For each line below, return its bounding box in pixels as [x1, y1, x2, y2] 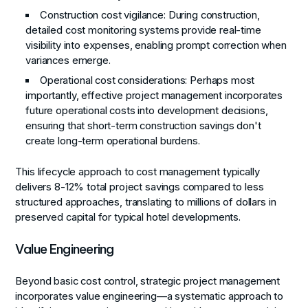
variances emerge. [25, 54, 111, 67]
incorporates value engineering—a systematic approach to [15, 290, 284, 303]
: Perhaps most [185, 74, 255, 87]
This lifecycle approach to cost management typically [15, 165, 260, 178]
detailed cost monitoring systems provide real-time [25, 23, 261, 36]
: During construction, [164, 8, 260, 21]
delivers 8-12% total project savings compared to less [15, 180, 264, 193]
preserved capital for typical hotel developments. [15, 210, 241, 223]
